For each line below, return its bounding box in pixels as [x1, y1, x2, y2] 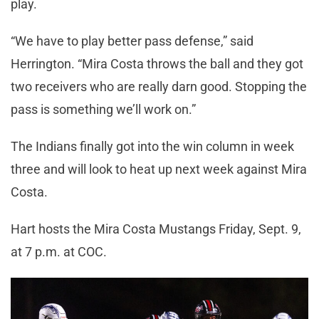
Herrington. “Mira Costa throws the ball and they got [11, 56, 303, 72]
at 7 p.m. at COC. [11, 244, 110, 260]
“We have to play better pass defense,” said [11, 33, 253, 49]
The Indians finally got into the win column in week [11, 139, 294, 155]
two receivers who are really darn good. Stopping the [11, 79, 307, 95]
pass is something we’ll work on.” [11, 102, 199, 117]
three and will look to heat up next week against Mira [11, 162, 307, 177]
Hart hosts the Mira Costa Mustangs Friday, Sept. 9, [11, 221, 301, 237]
